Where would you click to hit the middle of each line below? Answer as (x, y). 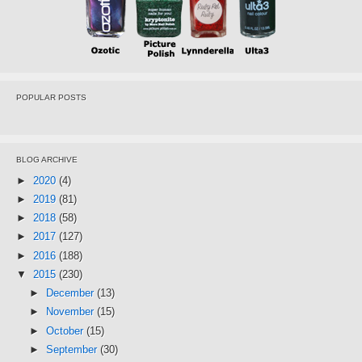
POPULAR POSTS (51, 97)
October (66, 330)
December (71, 293)
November (71, 312)
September (73, 349)
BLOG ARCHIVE (47, 159)
